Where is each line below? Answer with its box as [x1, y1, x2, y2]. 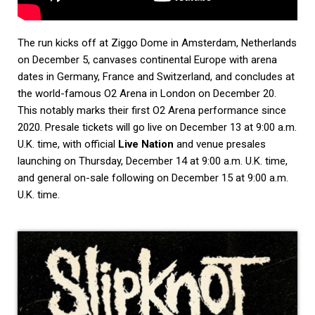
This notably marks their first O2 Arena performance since [18, 103, 286, 117]
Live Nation [118, 137, 174, 150]
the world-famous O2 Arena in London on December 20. [18, 86, 276, 100]
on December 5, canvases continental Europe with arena [18, 53, 277, 66]
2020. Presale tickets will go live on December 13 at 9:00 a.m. [18, 120, 297, 134]
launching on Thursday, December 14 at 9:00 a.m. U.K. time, [18, 154, 288, 167]
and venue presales [174, 137, 266, 150]
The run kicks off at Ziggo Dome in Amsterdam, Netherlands [18, 36, 297, 49]
